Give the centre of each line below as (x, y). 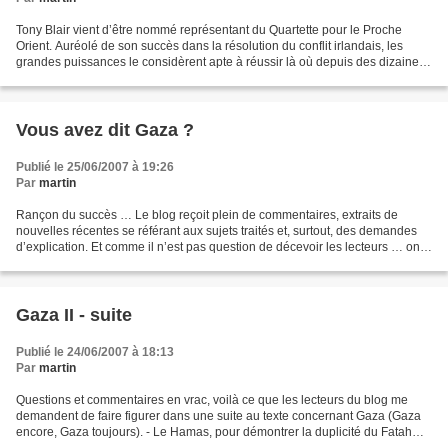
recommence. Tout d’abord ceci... (105, 262)
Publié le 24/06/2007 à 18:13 (95, 351)
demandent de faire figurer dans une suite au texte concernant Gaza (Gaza (218, 415)
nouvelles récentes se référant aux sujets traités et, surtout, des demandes (216, 230)
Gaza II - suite (74, 314)
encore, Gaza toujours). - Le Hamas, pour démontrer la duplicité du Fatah (214, 431)
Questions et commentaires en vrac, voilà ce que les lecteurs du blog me (212, 399)
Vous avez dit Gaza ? (105, 129)
